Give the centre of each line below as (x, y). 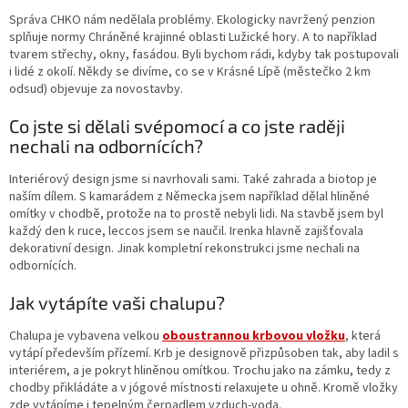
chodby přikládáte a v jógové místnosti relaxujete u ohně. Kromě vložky (204, 388)
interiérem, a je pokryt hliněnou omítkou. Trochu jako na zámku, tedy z (200, 370)
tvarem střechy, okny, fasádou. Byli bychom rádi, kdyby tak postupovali (204, 55)
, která (363, 336)
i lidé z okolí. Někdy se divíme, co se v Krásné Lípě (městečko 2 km (190, 72)
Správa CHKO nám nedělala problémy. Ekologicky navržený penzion (192, 20)
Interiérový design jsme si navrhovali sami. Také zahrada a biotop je (193, 179)
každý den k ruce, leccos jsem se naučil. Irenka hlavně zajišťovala (186, 231)
